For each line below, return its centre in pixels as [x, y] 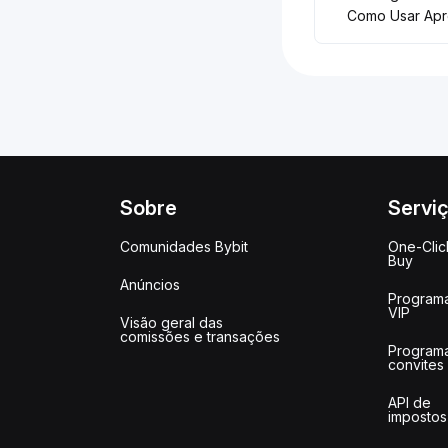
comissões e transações [200, 336]
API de [410, 402]
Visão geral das [171, 322]
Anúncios [150, 284]
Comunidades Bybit [184, 246]
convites [416, 364]
